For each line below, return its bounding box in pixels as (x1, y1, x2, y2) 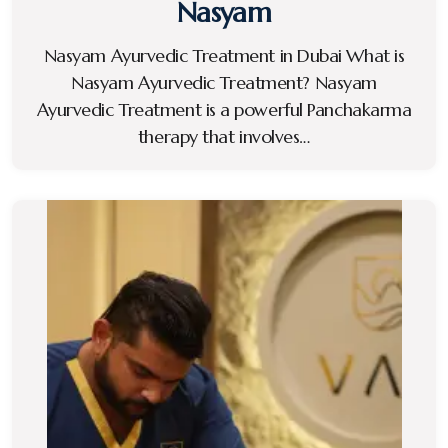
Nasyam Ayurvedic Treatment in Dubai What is (43, 43, 405, 67)
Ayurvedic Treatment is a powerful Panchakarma (36, 97, 412, 121)
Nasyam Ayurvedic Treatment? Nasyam (71, 70, 377, 94)
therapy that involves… (137, 124, 311, 148)
